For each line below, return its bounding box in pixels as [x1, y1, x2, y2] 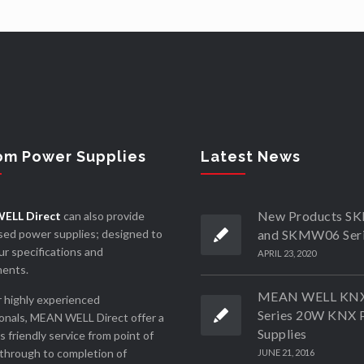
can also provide [60, 209, 145, 223]
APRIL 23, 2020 [257, 248, 316, 259]
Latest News [200, 148, 301, 166]
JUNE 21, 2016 [257, 347, 314, 358]
